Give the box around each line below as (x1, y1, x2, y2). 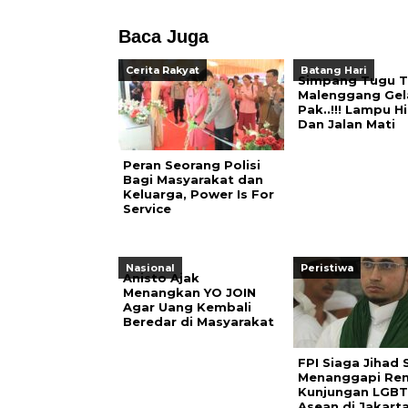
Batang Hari (300, 64, 367, 76)
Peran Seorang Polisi (122, 158, 260, 172)
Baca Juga (117, 26, 209, 46)
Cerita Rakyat (125, 64, 199, 76)
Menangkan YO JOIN (122, 285, 256, 300)
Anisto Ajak (122, 270, 199, 285)
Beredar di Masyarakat (122, 314, 274, 329)
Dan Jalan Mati (297, 117, 395, 131)
